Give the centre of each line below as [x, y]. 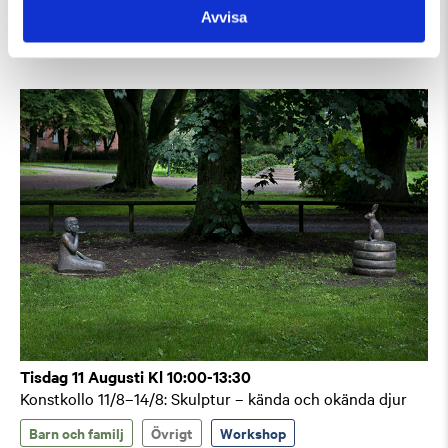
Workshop [253, 433]
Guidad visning [76, 30]
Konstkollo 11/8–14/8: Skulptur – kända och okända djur [213, 398]
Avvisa [224, 16]
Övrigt [172, 433]
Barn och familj [76, 433]
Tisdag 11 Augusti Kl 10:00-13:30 [135, 376]
